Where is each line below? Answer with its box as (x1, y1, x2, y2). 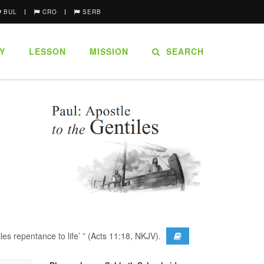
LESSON (29, 45, 66, 57)
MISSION (90, 45, 128, 57)
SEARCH (160, 45, 204, 57)
